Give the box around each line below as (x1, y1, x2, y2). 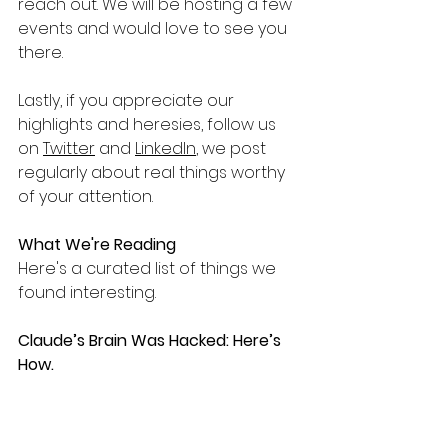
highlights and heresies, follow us (18, 113, 280, 136)
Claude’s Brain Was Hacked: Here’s (18, 329, 285, 352)
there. (18, 41, 63, 64)
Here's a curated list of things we (18, 257, 280, 280)
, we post (196, 137, 270, 160)
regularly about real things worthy (18, 161, 289, 184)
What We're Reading (18, 233, 176, 256)
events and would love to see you (18, 17, 291, 40)
